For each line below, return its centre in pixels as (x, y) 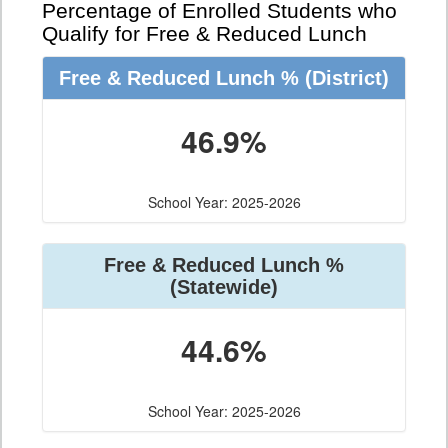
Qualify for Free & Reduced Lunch (204, 34)
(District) (344, 78)
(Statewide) (224, 287)
